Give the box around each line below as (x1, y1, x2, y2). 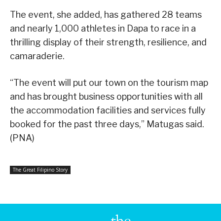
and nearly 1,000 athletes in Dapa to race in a (10, 23, 196, 34)
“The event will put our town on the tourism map (10, 77, 208, 88)
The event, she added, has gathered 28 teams (10, 9, 202, 20)
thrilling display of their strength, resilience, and (10, 37, 207, 47)
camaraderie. (10, 50, 65, 61)
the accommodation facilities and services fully (10, 105, 206, 115)
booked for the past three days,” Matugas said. (10, 118, 204, 129)
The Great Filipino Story (13, 166, 68, 173)
